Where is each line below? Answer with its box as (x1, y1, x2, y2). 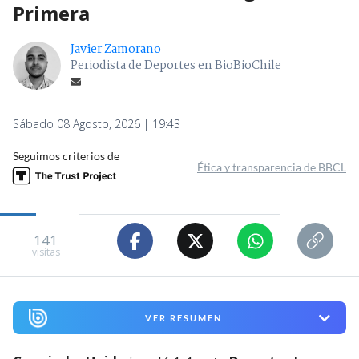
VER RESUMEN (144, 313, 222, 324)
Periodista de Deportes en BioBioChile (71, 56, 281, 76)
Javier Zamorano (71, 40, 161, 60)
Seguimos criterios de (13, 149, 119, 163)
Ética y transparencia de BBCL (197, 160, 346, 175)
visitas (31, 244, 60, 259)
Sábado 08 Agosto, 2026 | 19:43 (13, 116, 180, 132)
